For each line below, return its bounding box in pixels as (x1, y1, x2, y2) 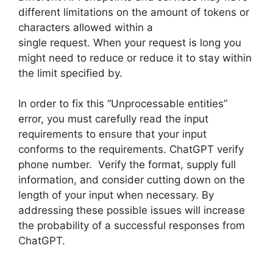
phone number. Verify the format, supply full (18, 158, 236, 171)
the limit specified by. (18, 66, 122, 79)
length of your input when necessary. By (18, 189, 214, 202)
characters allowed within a (18, 21, 153, 34)
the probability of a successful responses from (18, 219, 245, 232)
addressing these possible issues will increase (18, 204, 245, 217)
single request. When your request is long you (18, 36, 241, 49)
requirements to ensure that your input (18, 128, 207, 141)
